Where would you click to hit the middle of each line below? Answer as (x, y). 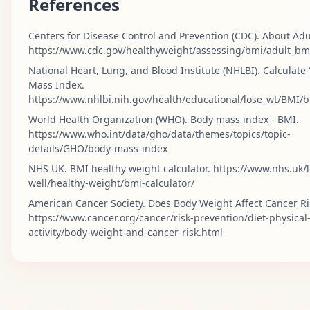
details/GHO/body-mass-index (98, 148)
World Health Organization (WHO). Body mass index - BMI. (164, 119)
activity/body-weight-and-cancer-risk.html (126, 232)
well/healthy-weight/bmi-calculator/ (111, 183)
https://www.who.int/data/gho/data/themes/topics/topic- (159, 134)
